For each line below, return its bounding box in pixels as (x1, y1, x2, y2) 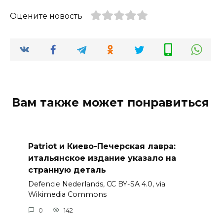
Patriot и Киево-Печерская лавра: (28, 141, 176, 151)
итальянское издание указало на (28, 153, 176, 163)
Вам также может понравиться (12, 95, 209, 110)
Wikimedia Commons (28, 190, 107, 199)
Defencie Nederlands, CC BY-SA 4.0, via (28, 180, 165, 189)
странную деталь (28, 165, 106, 175)
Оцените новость (10, 11, 82, 21)
